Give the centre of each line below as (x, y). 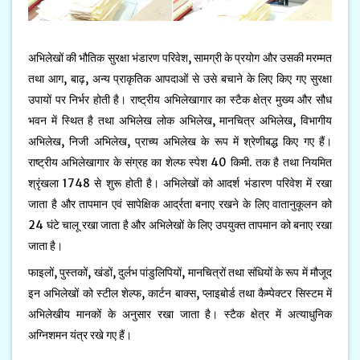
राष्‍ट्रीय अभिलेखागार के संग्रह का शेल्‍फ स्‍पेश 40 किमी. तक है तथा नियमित (180, 162)
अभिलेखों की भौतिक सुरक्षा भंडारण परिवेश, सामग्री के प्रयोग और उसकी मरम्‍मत (180, 57)
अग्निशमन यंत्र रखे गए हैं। (80, 335)
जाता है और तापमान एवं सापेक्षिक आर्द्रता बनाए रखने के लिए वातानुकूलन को (180, 204)
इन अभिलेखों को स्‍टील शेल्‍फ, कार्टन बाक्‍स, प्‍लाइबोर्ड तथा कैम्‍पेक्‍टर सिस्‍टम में (180, 293)
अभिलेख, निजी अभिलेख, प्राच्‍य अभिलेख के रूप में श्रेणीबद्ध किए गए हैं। (180, 141)
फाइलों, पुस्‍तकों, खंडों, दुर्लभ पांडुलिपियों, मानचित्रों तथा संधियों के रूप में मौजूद (180, 272)
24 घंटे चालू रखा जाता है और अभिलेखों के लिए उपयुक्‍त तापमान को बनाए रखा (180, 225)
